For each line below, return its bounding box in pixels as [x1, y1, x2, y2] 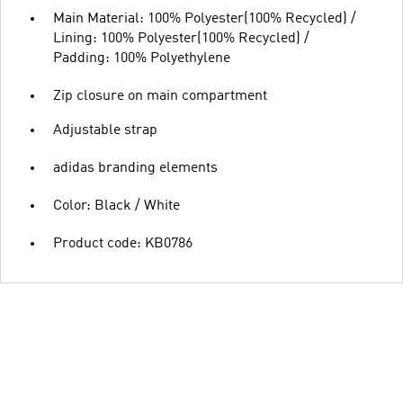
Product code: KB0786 [53, 237, 193, 251]
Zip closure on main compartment [53, 89, 267, 103]
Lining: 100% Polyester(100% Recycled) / [53, 31, 309, 46]
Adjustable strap [53, 123, 157, 138]
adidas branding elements [53, 161, 218, 175]
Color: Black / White [53, 199, 180, 213]
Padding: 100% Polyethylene [53, 51, 230, 66]
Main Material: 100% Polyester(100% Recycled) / [53, 12, 356, 26]
